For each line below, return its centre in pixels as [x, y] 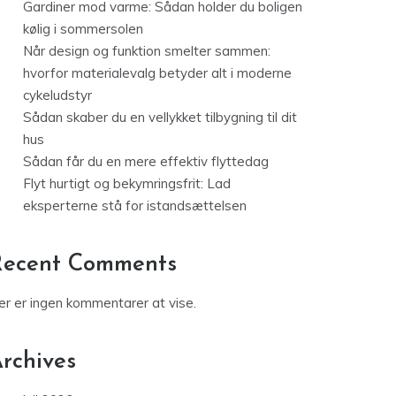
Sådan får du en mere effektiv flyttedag [146, 162]
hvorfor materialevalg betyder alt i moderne [157, 73]
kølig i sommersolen [83, 29]
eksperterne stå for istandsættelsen [135, 206]
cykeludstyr [57, 95]
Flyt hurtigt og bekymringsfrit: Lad [127, 184]
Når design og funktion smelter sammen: [147, 51]
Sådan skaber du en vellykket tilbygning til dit [160, 118]
